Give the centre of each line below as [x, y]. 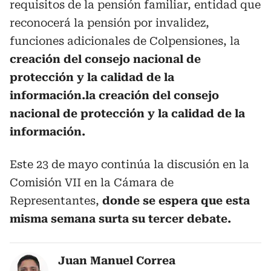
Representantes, [54, 201]
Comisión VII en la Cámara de [92, 182]
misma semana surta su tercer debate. [120, 219]
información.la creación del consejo [114, 95]
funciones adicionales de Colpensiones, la [125, 41]
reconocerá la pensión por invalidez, [109, 23]
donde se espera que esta [175, 201]
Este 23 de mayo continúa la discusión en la [129, 164]
